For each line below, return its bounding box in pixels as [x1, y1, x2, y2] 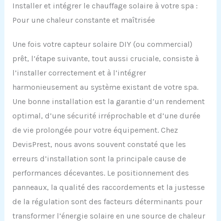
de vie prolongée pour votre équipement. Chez [12, 125, 178, 135]
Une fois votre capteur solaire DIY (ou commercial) [12, 39, 192, 49]
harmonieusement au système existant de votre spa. [12, 82, 198, 92]
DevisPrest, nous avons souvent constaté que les [12, 140, 186, 149]
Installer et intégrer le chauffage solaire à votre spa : [12, 1, 198, 11]
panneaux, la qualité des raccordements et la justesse [12, 183, 205, 192]
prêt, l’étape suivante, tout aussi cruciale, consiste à [12, 54, 199, 64]
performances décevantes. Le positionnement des [12, 168, 189, 178]
